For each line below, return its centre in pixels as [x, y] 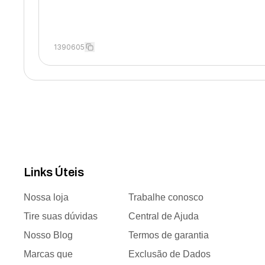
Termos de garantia [168, 235]
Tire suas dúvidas [61, 216]
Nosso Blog [49, 235]
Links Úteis [54, 172]
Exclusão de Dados [169, 254]
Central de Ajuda [163, 216]
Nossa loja [46, 197]
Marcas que [49, 254]
